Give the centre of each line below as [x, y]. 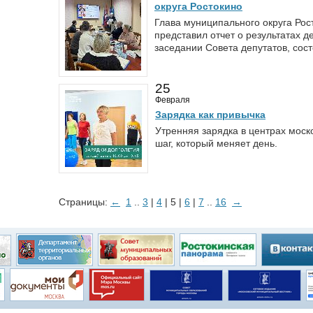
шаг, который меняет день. [216, 143]
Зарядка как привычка [210, 115]
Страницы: [85, 202]
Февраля [173, 100]
